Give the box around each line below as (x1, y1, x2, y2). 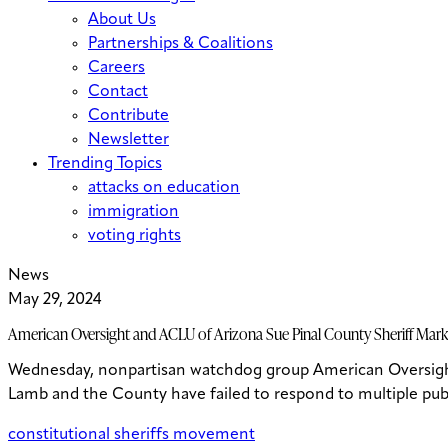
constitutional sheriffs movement (8, 427, 255, 444)
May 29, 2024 (8, 292, 102, 308)
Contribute (88, 108, 169, 124)
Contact (88, 84, 148, 100)
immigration (88, 204, 179, 220)
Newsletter (88, 132, 169, 148)
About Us (88, 12, 156, 28)
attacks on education (88, 180, 240, 196)
